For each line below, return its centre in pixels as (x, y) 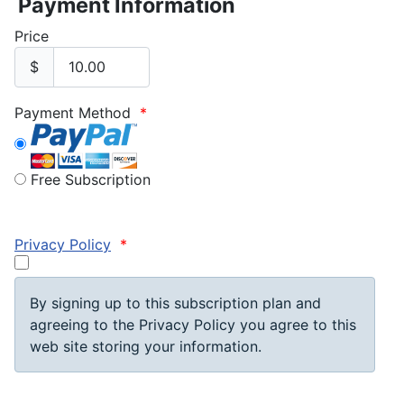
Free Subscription (91, 179)
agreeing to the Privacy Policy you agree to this (193, 324)
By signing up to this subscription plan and (175, 303)
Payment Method (75, 112)
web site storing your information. (146, 346)
